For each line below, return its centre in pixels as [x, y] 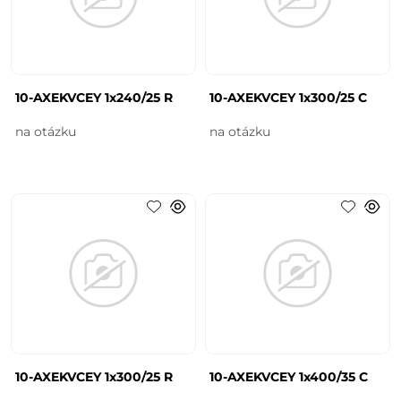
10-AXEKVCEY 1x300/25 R [94, 376]
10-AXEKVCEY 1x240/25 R [94, 97]
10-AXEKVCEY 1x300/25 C [288, 97]
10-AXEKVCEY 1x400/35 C [289, 376]
